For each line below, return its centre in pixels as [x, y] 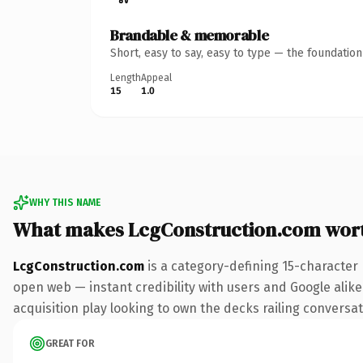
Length [126, 77]
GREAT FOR [70, 343]
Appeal [156, 77]
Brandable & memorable [190, 35]
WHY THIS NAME [65, 202]
